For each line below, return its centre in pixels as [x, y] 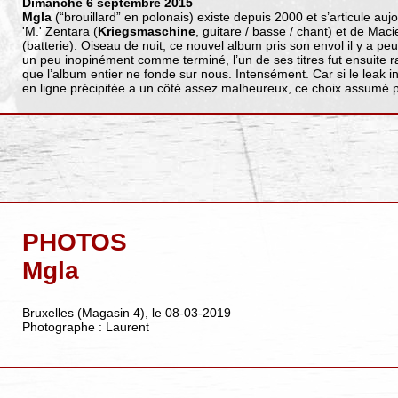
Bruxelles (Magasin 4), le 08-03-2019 [126, 313]
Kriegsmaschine [146, 31]
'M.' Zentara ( [60, 31]
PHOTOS [74, 242]
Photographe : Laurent [85, 327]
